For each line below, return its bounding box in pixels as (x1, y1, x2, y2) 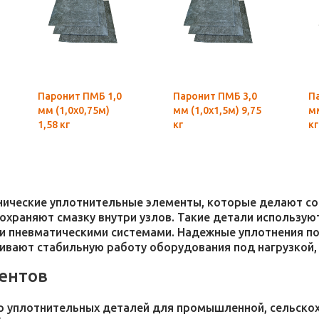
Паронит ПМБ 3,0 (173, 90, 257, 102)
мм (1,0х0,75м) (38, 105, 110, 116)
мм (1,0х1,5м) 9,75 (173, 105, 241, 116)
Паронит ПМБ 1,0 (38, 90, 122, 102)
